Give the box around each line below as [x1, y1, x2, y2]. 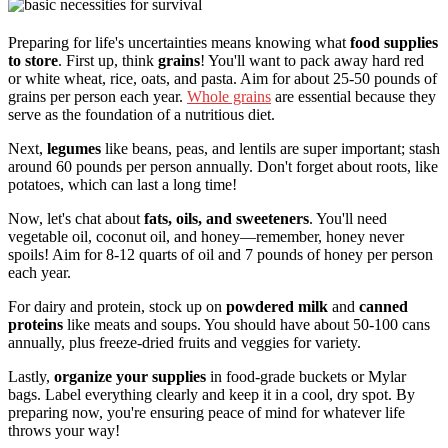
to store [8, 52, 58, 70]
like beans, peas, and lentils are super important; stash [101, 140, 440, 158]
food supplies [350, 34, 438, 52]
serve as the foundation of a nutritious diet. [8, 106, 275, 124]
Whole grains [187, 88, 271, 106]
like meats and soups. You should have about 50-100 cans [63, 316, 430, 334]
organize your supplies [54, 368, 206, 386]
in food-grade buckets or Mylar [206, 368, 406, 386]
